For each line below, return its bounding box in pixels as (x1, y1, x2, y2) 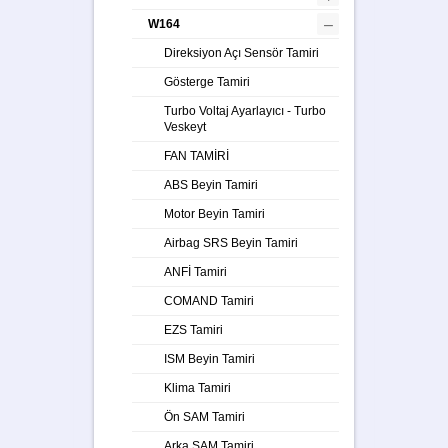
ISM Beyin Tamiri (164, 351, 255, 366)
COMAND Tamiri (164, 293, 254, 308)
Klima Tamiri (164, 380, 231, 395)
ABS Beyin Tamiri (164, 177, 258, 192)
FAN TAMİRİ (164, 148, 229, 163)
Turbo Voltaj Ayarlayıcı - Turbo (164, 103, 326, 118)
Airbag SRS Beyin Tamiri (164, 235, 298, 250)
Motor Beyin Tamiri (164, 206, 265, 221)
